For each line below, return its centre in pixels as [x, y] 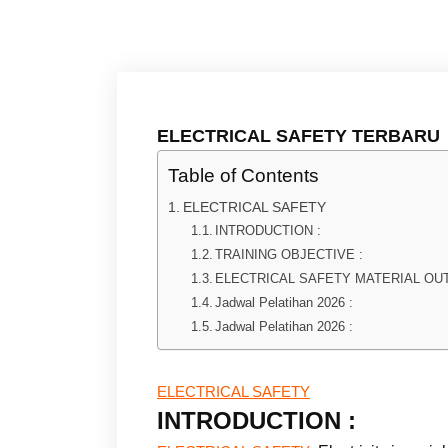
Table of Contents [243, 175]
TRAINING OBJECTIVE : [289, 254]
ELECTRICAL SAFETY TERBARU [298, 135]
